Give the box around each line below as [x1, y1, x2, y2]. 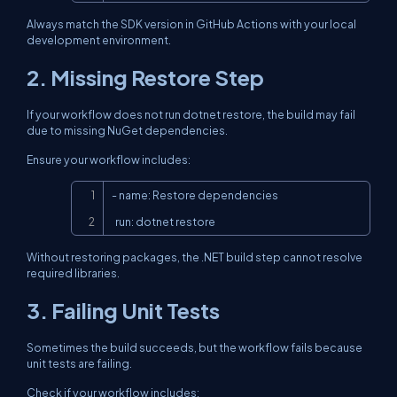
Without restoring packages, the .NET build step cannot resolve [27, 250, 362, 264]
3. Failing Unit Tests [27, 297, 220, 323]
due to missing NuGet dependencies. [27, 123, 228, 137]
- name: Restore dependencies [112, 188, 278, 202]
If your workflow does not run [27, 107, 183, 121]
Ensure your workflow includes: [27, 152, 191, 167]
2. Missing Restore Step [27, 64, 264, 90]
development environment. [27, 33, 171, 47]
